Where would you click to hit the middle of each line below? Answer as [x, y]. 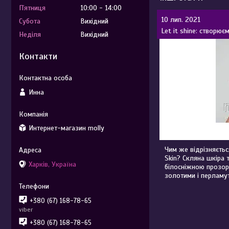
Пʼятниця [32, 8]
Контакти [38, 56]
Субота [30, 21]
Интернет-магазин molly [66, 128]
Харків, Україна [52, 164]
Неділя [30, 35]
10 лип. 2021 [181, 20]
